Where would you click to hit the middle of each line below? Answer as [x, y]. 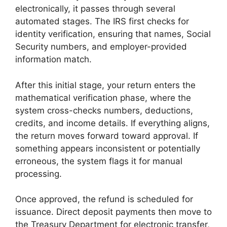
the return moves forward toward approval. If [107, 136]
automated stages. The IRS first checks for [102, 22]
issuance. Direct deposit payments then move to [113, 212]
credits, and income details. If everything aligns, [112, 123]
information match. [53, 60]
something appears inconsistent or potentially [108, 148]
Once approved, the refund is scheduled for [104, 199]
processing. [39, 174]
